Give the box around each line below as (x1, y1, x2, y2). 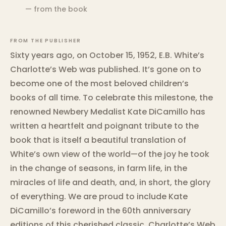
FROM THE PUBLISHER (10, 37, 81, 45)
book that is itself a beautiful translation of (10, 134, 186, 146)
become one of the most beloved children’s (10, 78, 189, 90)
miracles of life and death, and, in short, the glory (10, 177, 210, 189)
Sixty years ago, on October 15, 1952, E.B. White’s (10, 49, 204, 62)
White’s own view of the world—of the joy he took (10, 148, 209, 160)
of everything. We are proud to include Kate (10, 191, 188, 203)
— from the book (25, 4, 87, 15)
